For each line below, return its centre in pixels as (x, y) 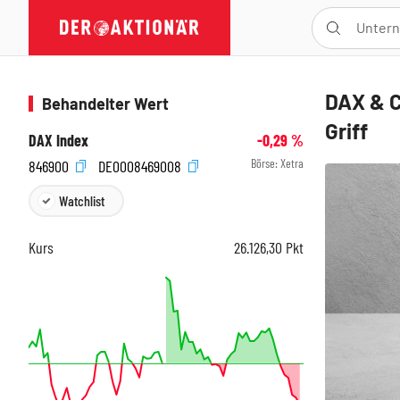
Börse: (266, 163)
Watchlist (82, 200)
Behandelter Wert (105, 104)
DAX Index (58, 140)
